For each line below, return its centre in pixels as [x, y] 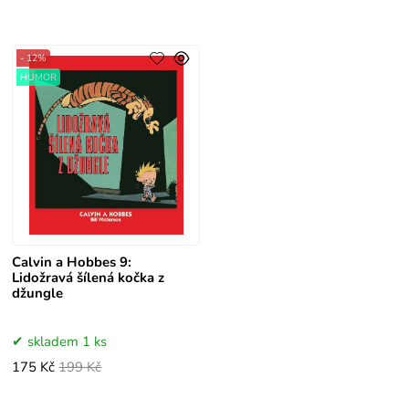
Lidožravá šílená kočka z [89, 278]
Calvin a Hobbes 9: [72, 262]
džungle [38, 294]
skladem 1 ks [68, 342]
